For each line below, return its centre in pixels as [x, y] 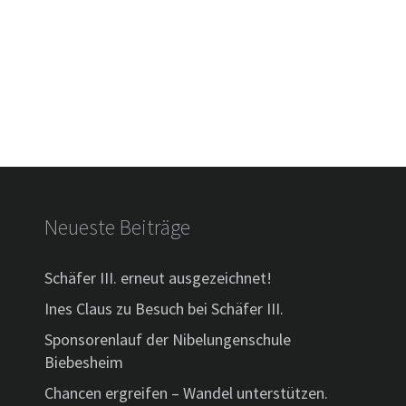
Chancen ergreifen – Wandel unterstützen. [186, 393]
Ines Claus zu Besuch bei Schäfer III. [164, 309]
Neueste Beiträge [117, 227]
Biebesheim [83, 362]
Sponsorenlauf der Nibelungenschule [167, 339]
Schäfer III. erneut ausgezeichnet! [158, 278]
